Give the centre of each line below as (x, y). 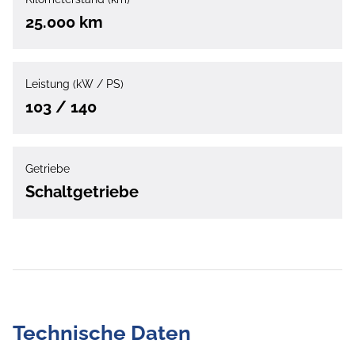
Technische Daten (102, 333)
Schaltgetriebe (82, 192)
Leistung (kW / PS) (74, 84)
